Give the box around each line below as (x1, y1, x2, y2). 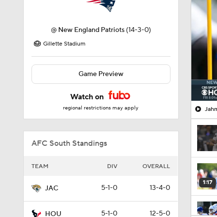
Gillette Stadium (43, 40, 85, 47)
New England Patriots (58, 26, 124, 34)
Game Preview (78, 70, 124, 78)
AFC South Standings (31, 139, 107, 148)
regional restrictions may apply (63, 105, 139, 111)
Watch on (70, 92, 106, 102)
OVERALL (142, 163, 170, 170)
